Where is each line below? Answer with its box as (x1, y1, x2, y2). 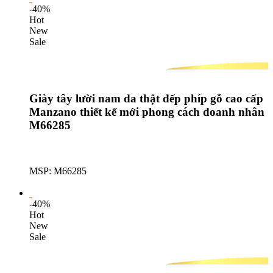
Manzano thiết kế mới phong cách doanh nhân (29, 105, 264, 119)
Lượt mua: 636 (29, 176, 87, 187)
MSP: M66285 (29, 165, 87, 176)
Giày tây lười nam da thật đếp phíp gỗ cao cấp (29, 92, 263, 105)
